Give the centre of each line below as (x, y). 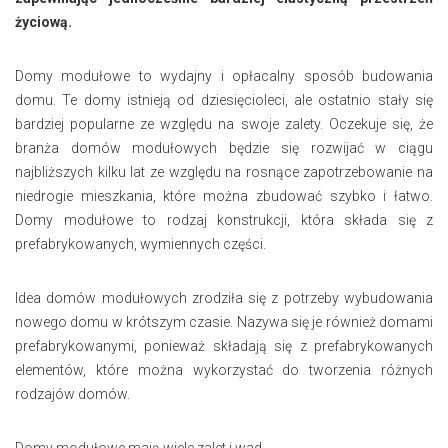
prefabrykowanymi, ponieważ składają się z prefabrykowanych (224, 345)
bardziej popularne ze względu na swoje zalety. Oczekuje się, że (224, 123)
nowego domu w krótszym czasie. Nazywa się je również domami (224, 321)
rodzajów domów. (72, 393)
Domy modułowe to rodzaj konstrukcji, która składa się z (224, 219)
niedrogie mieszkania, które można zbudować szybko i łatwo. (224, 195)
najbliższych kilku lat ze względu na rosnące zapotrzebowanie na (224, 171)
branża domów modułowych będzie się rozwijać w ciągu (224, 147)
